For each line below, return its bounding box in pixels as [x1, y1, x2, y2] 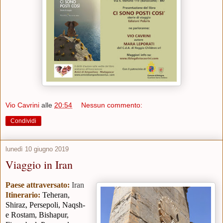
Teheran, [42, 190, 70, 199]
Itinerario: [5, 190, 40, 199]
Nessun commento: [81, 101, 143, 109]
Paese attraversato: [5, 180, 70, 189]
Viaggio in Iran [5, 157, 73, 172]
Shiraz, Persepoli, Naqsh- [5, 200, 85, 209]
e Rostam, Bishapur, [5, 210, 69, 219]
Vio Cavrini [5, 101, 39, 109]
